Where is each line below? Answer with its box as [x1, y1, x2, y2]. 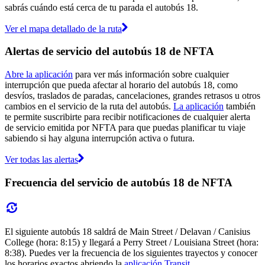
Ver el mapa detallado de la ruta [5, 23, 122, 34]
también [224, 101, 256, 112]
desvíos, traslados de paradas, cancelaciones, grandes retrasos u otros [5, 91, 260, 101]
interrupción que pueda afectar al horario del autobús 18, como [5, 80, 238, 91]
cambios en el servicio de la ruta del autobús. [5, 101, 173, 112]
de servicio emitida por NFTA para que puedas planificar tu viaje [5, 122, 245, 133]
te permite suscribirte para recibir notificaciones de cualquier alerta [5, 112, 250, 122]
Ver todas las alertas [5, 154, 78, 165]
